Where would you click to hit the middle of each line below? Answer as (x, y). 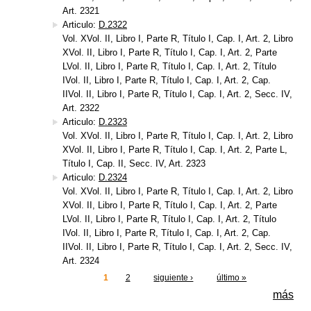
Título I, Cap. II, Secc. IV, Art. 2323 (134, 164)
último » (232, 278)
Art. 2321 (81, 11)
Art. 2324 (81, 261)
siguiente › (174, 278)
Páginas (39, 280)
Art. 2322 (81, 108)
